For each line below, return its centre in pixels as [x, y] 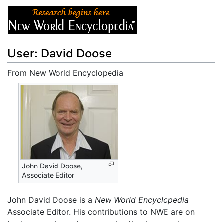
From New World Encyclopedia [65, 73]
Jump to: [24, 84]
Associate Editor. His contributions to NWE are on [101, 211]
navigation [60, 84]
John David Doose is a [51, 199]
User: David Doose [60, 53]
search [97, 84]
